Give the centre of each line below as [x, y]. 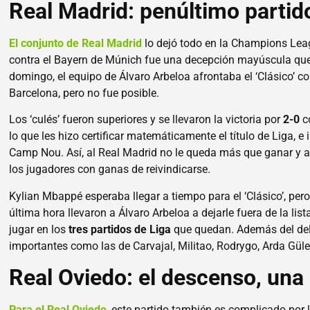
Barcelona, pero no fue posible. [84, 93]
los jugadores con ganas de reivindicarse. [110, 170]
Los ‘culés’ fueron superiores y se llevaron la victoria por [146, 120]
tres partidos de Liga [120, 229]
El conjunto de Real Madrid [76, 43]
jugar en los [39, 229]
